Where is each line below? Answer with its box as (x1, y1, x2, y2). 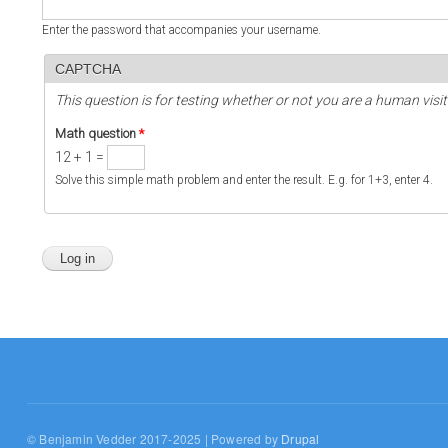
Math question (55, 125, 139, 141)
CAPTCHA (55, 60, 121, 77)
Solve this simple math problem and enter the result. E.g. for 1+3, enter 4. (55, 172, 433, 187)
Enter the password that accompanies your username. (42, 22, 321, 37)
